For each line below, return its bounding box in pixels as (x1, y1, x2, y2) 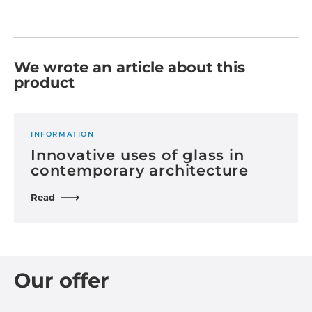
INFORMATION (31, 130, 95, 139)
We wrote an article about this (14, 58, 245, 77)
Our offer (14, 268, 109, 293)
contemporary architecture (31, 162, 249, 180)
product (14, 74, 75, 92)
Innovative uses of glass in (31, 146, 244, 164)
